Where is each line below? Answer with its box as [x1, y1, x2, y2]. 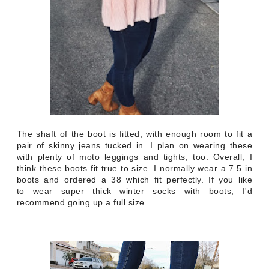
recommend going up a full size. [16, 198, 148, 207]
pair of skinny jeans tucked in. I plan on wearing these [16, 141, 253, 150]
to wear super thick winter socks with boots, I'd [16, 186, 253, 196]
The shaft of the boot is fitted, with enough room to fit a [16, 129, 253, 139]
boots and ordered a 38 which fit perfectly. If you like [16, 175, 253, 184]
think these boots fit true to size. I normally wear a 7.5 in [16, 163, 253, 173]
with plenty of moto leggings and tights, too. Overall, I [16, 152, 253, 162]
